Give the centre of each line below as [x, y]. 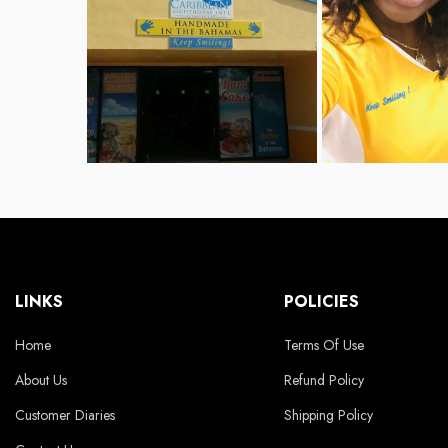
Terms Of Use [323, 345]
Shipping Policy [328, 415]
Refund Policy [323, 380]
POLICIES [321, 302]
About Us [41, 380]
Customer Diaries [65, 415]
